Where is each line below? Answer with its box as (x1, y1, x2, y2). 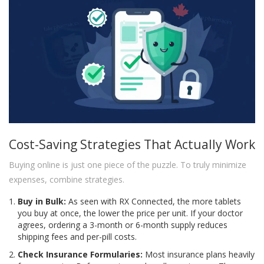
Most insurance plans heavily (143, 249, 255, 260)
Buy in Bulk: (18, 196, 66, 207)
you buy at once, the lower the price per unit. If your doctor (18, 207, 243, 219)
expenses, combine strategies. (9, 174, 124, 186)
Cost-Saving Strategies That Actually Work (9, 136, 255, 153)
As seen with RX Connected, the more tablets (66, 196, 241, 207)
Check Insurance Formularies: (18, 249, 143, 260)
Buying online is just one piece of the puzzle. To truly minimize (9, 159, 246, 171)
